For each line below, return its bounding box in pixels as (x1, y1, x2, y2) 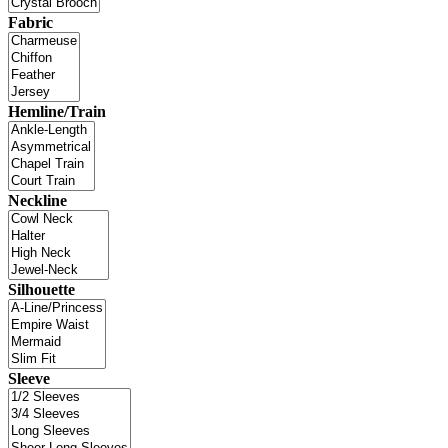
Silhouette (8, 280, 75, 298)
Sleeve (8, 369, 50, 387)
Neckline (8, 191, 67, 209)
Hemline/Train (8, 102, 106, 120)
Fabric (8, 13, 53, 31)
